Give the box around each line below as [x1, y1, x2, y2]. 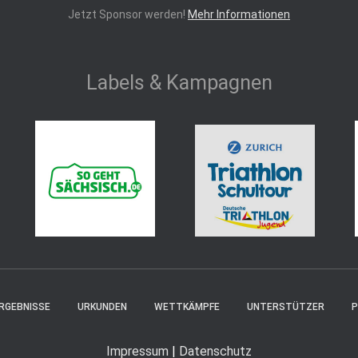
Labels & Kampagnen [86, 71, 272, 94]
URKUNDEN [78, 301, 127, 312]
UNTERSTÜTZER [247, 301, 324, 312]
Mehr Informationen [188, 8, 290, 21]
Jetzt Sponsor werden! [68, 8, 188, 21]
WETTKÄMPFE [154, 301, 220, 312]
